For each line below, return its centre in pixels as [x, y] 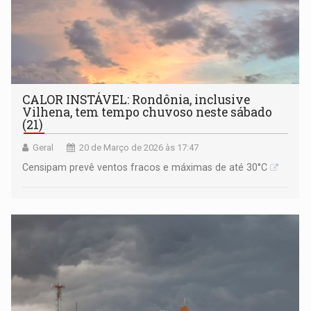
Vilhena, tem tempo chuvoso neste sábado [148, 112]
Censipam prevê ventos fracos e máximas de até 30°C [145, 168]
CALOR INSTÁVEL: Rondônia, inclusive [136, 100]
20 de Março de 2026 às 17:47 [139, 148]
